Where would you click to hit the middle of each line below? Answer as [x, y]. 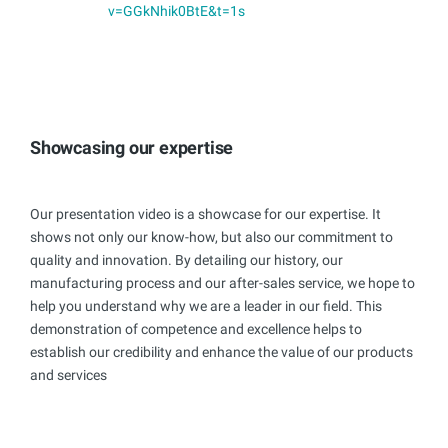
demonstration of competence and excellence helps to [196, 328]
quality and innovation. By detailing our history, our [186, 259]
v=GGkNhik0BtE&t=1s [176, 10]
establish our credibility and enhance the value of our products [221, 351]
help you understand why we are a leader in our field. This [206, 305]
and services [68, 374]
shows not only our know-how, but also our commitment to [211, 236]
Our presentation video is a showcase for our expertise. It [205, 213]
